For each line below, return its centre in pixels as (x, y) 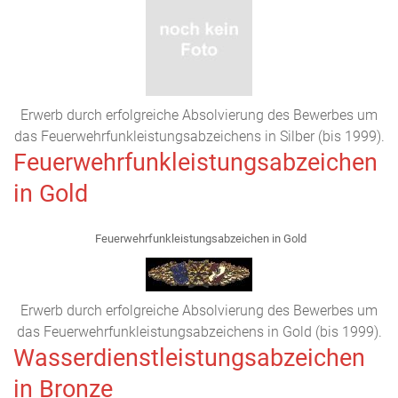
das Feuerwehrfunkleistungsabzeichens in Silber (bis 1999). (199, 136)
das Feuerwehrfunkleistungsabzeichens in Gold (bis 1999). (199, 332)
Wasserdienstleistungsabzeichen (189, 358)
